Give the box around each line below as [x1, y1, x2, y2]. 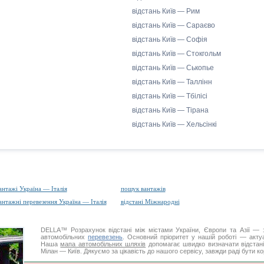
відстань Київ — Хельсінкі [132, 120, 217, 128]
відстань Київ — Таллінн [132, 78, 212, 86]
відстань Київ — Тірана [132, 106, 209, 114]
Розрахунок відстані [70, 226, 132, 233]
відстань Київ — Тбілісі [132, 92, 207, 100]
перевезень [88, 233, 123, 240]
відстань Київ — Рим [132, 7, 200, 15]
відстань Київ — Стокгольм [132, 49, 221, 58]
